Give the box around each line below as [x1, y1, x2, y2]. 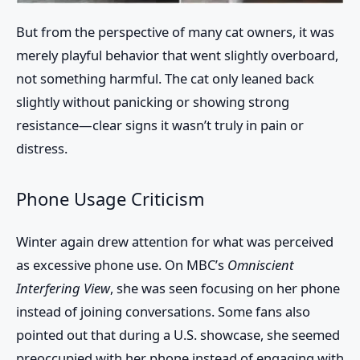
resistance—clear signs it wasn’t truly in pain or [16, 115, 304, 134]
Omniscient [227, 255, 294, 274]
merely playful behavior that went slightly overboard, [16, 45, 338, 64]
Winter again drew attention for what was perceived [16, 231, 333, 251]
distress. [16, 138, 67, 157]
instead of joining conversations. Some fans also [16, 301, 310, 321]
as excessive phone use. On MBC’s [16, 255, 227, 274]
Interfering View [16, 278, 110, 297]
